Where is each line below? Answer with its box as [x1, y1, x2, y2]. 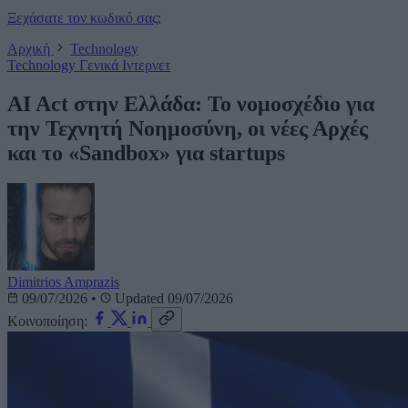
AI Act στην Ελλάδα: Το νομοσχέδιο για [7, 91, 374, 116]
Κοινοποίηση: [7, 313, 87, 330]
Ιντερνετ [122, 56, 170, 73]
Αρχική [7, 40, 54, 56]
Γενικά [79, 56, 122, 73]
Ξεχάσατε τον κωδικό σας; [7, 9, 161, 25]
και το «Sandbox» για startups [7, 140, 285, 165]
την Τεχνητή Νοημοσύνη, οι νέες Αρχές [7, 116, 368, 140]
